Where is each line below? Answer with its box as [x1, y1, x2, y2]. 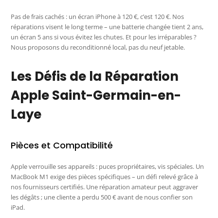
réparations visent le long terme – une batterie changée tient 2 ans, [11, 22, 204, 32]
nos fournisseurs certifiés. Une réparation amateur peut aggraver [11, 182, 199, 192]
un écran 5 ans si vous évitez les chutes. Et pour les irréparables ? [11, 33, 197, 42]
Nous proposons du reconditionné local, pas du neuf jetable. [11, 43, 185, 52]
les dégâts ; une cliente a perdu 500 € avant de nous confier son [11, 193, 193, 202]
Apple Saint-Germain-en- [11, 87, 182, 105]
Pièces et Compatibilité [11, 139, 113, 152]
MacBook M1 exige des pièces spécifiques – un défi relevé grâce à [11, 172, 199, 182]
